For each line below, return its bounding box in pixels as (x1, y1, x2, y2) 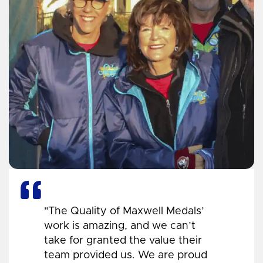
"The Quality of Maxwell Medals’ (44, 205, 204, 217)
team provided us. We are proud (44, 249, 207, 261)
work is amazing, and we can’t (44, 220, 195, 231)
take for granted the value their (44, 235, 202, 246)
